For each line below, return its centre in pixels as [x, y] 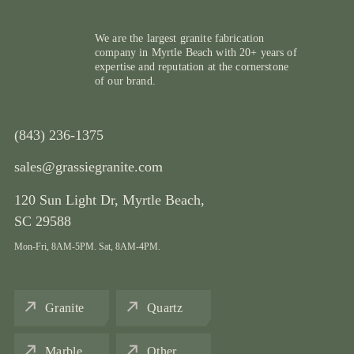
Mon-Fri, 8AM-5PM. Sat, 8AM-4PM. [87, 246]
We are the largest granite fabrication [180, 38]
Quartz [165, 307]
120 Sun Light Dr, [68, 200]
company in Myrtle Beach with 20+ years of [196, 52]
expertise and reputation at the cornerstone [192, 66]
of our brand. [125, 81]
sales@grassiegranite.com [88, 166]
